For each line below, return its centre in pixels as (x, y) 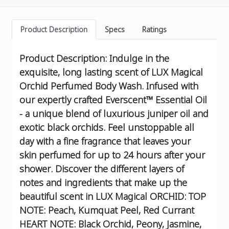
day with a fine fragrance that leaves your (105, 141)
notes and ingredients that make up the (103, 183)
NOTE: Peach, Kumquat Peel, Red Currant (107, 210)
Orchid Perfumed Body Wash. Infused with (109, 86)
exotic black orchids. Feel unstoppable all (107, 128)
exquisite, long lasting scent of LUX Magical (111, 72)
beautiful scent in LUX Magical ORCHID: (103, 197)
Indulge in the (139, 59)
